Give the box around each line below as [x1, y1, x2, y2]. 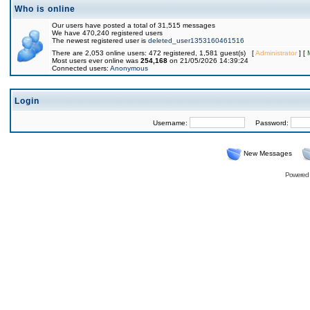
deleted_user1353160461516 [148, 37, 244, 44]
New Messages [243, 149, 292, 157]
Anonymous [110, 64, 148, 72]
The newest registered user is [52, 37, 148, 44]
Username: [152, 119, 190, 127]
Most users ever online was [52, 57, 140, 64]
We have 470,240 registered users [52, 29, 163, 37]
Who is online [15, 4, 75, 14]
